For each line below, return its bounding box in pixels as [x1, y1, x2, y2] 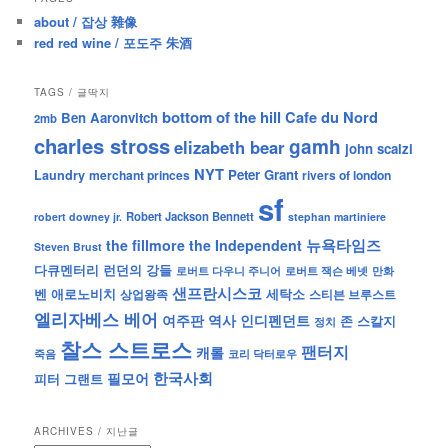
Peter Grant [228, 165, 299, 185]
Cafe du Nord [285, 106, 379, 129]
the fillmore [106, 235, 186, 256]
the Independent [189, 235, 303, 256]
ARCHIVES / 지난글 [34, 423, 140, 438]
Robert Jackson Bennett [126, 208, 255, 225]
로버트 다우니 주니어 [176, 263, 282, 279]
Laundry [34, 166, 86, 185]
